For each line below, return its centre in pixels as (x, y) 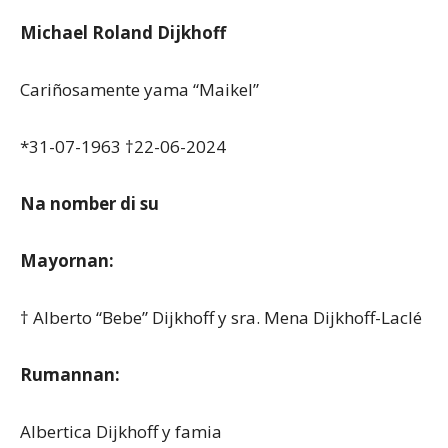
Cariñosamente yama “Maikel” (139, 89)
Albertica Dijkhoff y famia (121, 431)
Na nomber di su (89, 203)
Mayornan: (67, 260)
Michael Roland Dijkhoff (123, 32)
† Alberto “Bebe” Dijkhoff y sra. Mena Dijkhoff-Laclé (221, 317)
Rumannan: (70, 374)
